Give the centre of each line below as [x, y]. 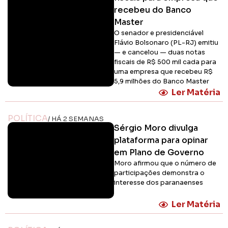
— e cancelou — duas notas [160, 53]
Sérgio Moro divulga [156, 128]
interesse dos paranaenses [159, 183]
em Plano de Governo [159, 153]
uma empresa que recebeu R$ [163, 72]
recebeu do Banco [153, 10]
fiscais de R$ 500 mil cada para [165, 62]
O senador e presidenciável [159, 33]
